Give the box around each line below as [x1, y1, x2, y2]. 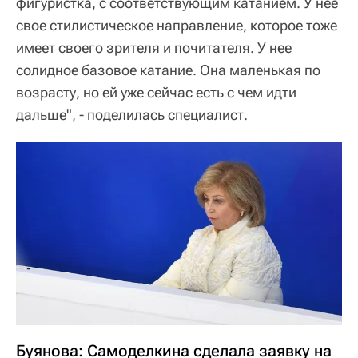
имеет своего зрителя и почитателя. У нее [16, 38, 292, 56]
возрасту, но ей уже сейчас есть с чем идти [16, 83, 296, 101]
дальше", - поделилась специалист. [16, 105, 248, 123]
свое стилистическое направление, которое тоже [16, 16, 337, 34]
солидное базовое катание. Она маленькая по [16, 61, 320, 78]
